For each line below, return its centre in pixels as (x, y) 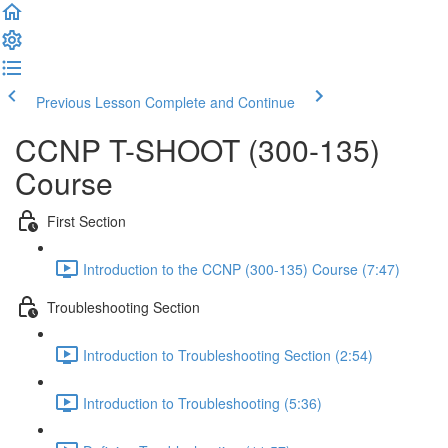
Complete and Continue (220, 102)
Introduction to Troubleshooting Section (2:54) (228, 354)
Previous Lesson (88, 102)
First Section (86, 220)
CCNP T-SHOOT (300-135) (197, 149)
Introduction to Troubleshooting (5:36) (202, 402)
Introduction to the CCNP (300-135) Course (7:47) (241, 268)
